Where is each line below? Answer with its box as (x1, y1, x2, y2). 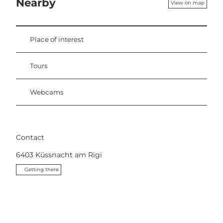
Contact (16, 133, 44, 142)
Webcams (30, 88, 64, 96)
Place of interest (30, 35, 84, 43)
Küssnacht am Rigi (35, 150, 102, 160)
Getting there (24, 166, 59, 173)
